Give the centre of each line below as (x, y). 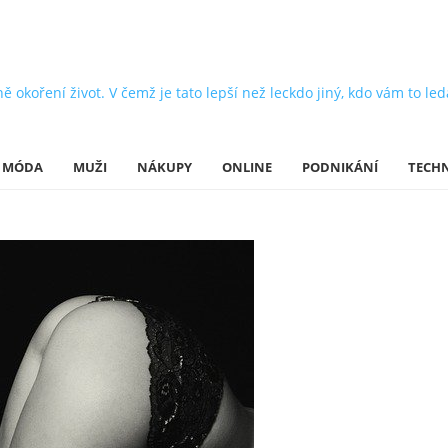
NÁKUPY (164, 167)
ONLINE (247, 167)
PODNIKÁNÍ (340, 167)
